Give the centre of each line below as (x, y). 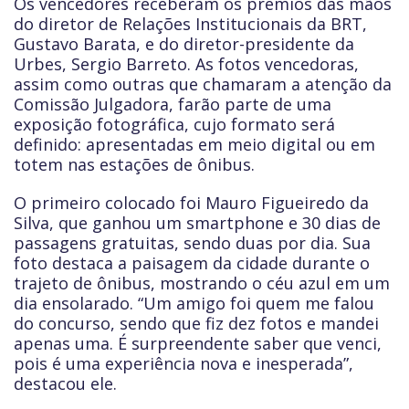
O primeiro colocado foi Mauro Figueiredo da (191, 203)
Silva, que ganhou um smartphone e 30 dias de (197, 223)
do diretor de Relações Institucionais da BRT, (190, 24)
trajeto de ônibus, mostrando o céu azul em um (202, 283)
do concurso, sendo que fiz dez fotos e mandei (196, 323)
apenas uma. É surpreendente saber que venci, (198, 343)
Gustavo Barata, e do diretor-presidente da (184, 44)
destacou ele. (65, 383)
